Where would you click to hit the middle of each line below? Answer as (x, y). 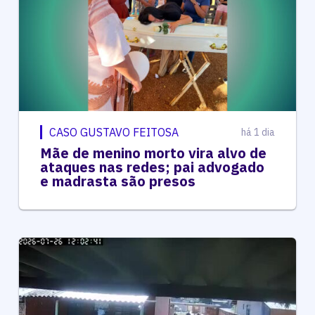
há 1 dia (258, 132)
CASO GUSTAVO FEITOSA (114, 132)
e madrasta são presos (117, 181)
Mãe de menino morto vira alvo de (153, 153)
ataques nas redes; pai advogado (152, 167)
